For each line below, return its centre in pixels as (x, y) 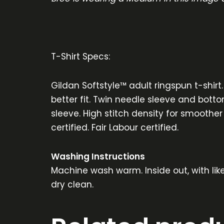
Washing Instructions (98, 156)
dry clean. (72, 184)
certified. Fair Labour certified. (115, 127)
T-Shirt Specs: (80, 56)
